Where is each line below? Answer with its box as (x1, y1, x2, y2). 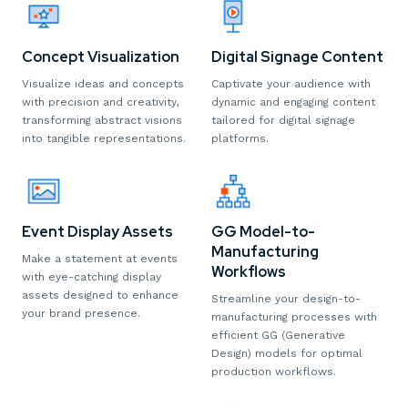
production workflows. (211, 365, 336, 379)
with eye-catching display (22, 270, 161, 284)
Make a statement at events (22, 252, 178, 266)
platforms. (211, 132, 269, 146)
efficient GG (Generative (211, 329, 345, 342)
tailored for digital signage (211, 114, 355, 127)
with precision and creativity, (22, 96, 178, 109)
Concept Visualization (22, 47, 179, 67)
